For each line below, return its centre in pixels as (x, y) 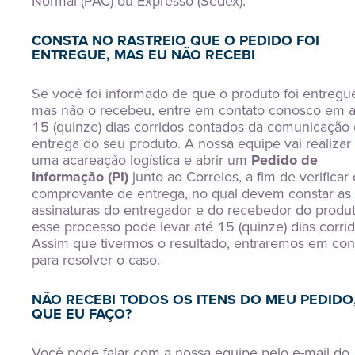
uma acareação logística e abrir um (141, 160)
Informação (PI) (80, 177)
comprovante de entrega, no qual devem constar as (191, 193)
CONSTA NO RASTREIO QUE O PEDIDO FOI (176, 40)
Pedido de (284, 160)
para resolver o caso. (96, 260)
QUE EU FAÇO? (82, 314)
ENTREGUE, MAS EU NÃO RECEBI (143, 55)
